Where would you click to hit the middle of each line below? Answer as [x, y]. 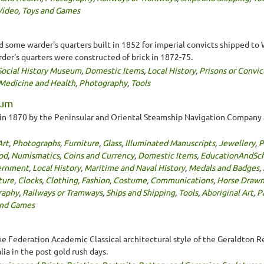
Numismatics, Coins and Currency [73, 155]
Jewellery [237, 142]
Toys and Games [51, 10]
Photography [103, 82]
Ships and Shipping [141, 192]
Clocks [30, 179]
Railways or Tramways [62, 192]
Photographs [36, 142]
